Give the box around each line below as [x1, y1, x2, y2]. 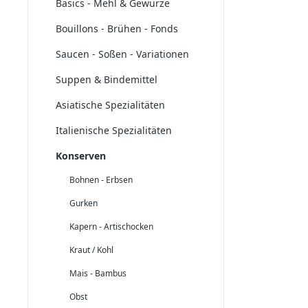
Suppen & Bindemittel [56, 73, 157, 86]
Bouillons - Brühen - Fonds [56, 22, 178, 35]
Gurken [69, 197, 98, 209]
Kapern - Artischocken [69, 221, 153, 232]
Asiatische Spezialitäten [56, 98, 165, 111]
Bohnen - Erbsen [69, 174, 133, 186]
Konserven [56, 149, 106, 162]
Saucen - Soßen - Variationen [56, 47, 189, 60]
